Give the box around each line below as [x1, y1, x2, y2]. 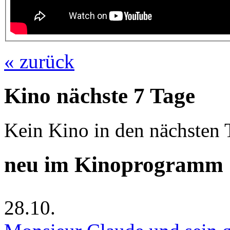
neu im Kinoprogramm [4, 152, 223, 177]
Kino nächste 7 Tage [4, 83, 195, 108]
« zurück [4, 50, 74, 72]
